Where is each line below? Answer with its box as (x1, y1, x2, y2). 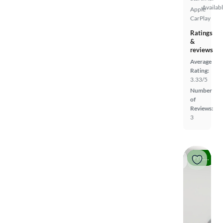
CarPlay (190, 14, 211, 22)
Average (190, 58, 212, 66)
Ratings (190, 29, 213, 37)
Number (190, 87, 212, 95)
